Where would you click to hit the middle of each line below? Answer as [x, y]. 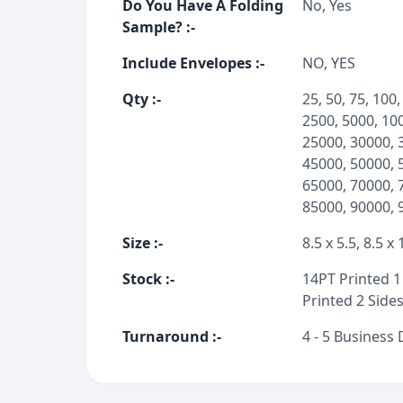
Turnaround [166, 336]
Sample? [152, 27]
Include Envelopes [187, 63]
